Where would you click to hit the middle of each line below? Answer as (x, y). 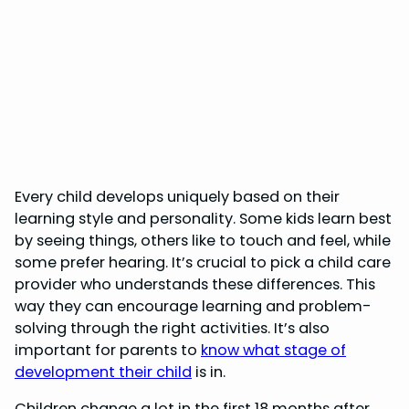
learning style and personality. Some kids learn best (203, 218)
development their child (103, 372)
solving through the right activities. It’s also (172, 328)
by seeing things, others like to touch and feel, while (203, 240)
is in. (209, 372)
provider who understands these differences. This (195, 284)
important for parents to (108, 350)
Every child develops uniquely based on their (177, 196)
